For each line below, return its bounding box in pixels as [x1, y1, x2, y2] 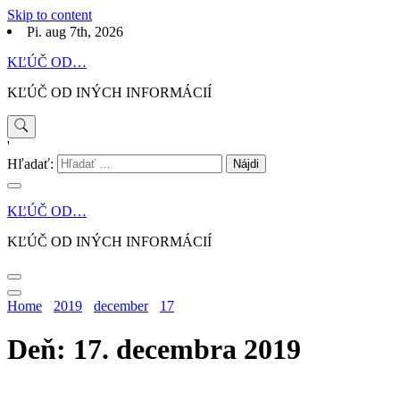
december [94, 297, 148, 313]
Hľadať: [7, 156, 54, 172]
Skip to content [7, 7, 92, 22]
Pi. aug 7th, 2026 [27, 24, 123, 40]
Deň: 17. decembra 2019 [7, 333, 301, 366]
